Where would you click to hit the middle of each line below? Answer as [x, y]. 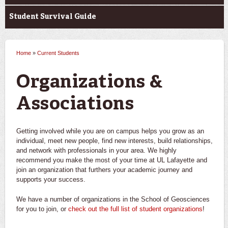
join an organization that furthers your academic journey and [104, 169]
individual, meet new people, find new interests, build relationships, [115, 140]
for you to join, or [42, 209]
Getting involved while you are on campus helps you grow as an [110, 131]
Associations [75, 105]
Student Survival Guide [53, 17]
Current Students [58, 53]
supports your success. [51, 179]
